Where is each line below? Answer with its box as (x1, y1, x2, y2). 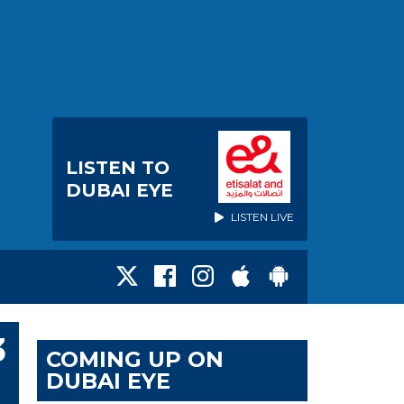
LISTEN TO (66, 156, 170, 179)
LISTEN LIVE (228, 210, 294, 224)
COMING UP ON (46, 346, 224, 372)
